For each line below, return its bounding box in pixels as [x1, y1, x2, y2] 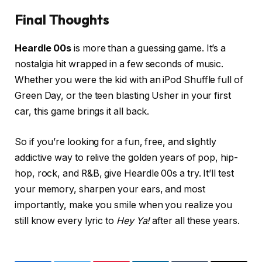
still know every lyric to [15, 215, 116, 226]
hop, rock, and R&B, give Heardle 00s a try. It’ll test [15, 167, 234, 179]
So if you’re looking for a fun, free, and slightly [15, 136, 217, 147]
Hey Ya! [116, 215, 150, 226]
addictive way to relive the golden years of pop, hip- [15, 151, 238, 163]
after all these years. [150, 215, 240, 226]
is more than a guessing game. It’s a [71, 43, 226, 54]
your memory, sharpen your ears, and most [15, 183, 205, 195]
